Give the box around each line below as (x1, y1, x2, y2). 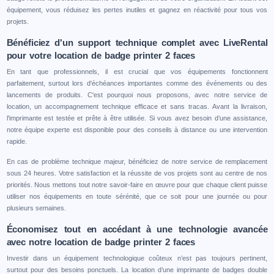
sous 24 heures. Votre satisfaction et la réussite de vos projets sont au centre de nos (6, 169, 268, 177)
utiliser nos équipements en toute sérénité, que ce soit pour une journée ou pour (6, 193, 268, 201)
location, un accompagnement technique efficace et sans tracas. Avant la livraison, (6, 103, 268, 111)
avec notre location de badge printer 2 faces (6, 237, 196, 248)
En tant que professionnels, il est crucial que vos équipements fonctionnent (6, 68, 268, 76)
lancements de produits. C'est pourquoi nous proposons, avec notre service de (6, 91, 268, 99)
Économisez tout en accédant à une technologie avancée (6, 224, 268, 235)
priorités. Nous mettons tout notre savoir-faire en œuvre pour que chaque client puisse (6, 181, 268, 189)
